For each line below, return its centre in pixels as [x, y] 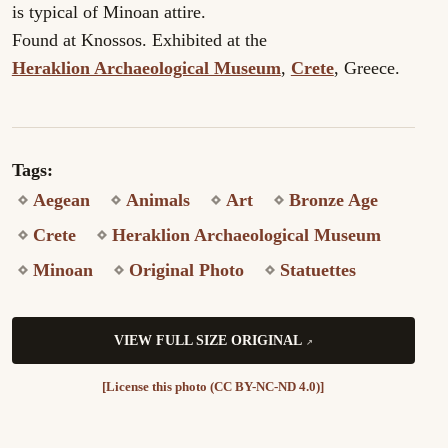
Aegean [61, 200]
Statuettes [317, 270]
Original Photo [186, 270]
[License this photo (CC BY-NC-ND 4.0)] [213, 386]
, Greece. [366, 68]
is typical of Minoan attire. [108, 12]
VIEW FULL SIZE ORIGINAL [207, 341]
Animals [157, 200]
